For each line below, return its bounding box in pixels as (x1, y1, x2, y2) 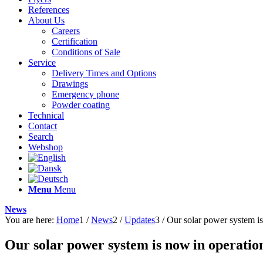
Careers (52, 26, 80, 36)
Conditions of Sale (52, 47, 120, 57)
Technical (28, 110, 64, 120)
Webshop (28, 142, 63, 152)
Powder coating (52, 100, 110, 110)
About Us (28, 15, 65, 25)
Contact (28, 121, 57, 131)
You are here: (5, 215, 54, 225)
